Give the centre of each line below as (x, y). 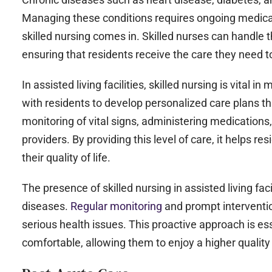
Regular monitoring (117, 206)
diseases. (46, 206)
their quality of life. (66, 158)
